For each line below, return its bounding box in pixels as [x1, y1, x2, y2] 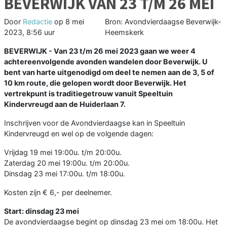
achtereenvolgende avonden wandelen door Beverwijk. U [4, 57, 208, 66]
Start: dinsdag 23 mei [4, 207, 79, 216]
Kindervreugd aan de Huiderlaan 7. [4, 100, 126, 109]
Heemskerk [104, 28, 144, 37]
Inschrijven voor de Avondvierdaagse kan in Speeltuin [4, 119, 185, 128]
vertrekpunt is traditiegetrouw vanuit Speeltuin [4, 89, 173, 98]
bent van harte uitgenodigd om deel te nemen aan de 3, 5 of [4, 68, 214, 77]
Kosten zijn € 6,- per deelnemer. [4, 188, 112, 197]
